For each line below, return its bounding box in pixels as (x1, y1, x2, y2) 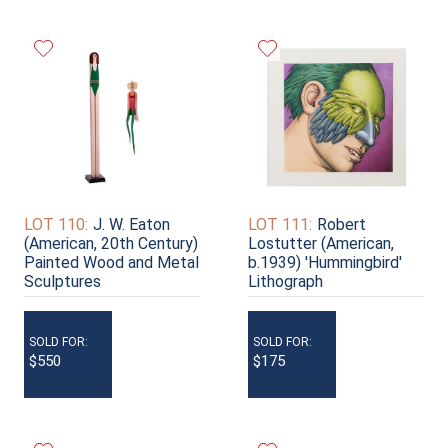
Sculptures (24, 272, 101, 292)
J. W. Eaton (93, 215, 170, 235)
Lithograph (248, 272, 323, 292)
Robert (317, 215, 366, 235)
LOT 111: (248, 215, 312, 235)
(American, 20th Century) (24, 234, 198, 254)
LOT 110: (24, 215, 88, 235)
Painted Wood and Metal (24, 253, 199, 273)
